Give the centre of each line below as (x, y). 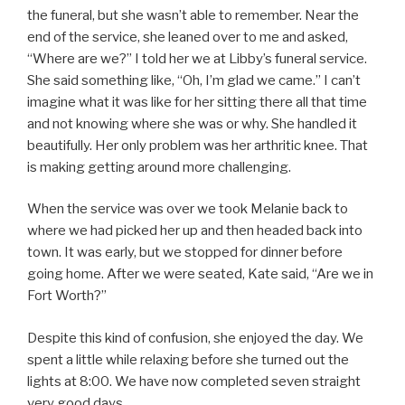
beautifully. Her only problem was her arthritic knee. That (198, 145)
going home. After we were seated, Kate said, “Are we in (200, 274)
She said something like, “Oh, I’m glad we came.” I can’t (194, 80)
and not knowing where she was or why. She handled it (192, 123)
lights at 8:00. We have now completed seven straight (194, 381)
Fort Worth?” (67, 296)
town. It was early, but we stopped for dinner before (185, 253)
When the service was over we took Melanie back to (188, 209)
